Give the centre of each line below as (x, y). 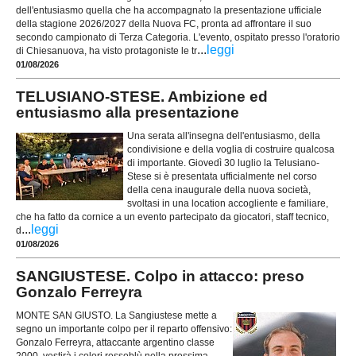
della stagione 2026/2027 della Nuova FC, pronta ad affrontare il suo (164, 23)
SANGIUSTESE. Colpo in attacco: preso (160, 277)
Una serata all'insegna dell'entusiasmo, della (224, 135)
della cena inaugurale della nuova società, (219, 190)
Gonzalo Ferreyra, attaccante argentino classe (115, 342)
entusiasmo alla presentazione (128, 113)
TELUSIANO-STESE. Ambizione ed (142, 97)
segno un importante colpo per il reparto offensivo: (124, 329)
